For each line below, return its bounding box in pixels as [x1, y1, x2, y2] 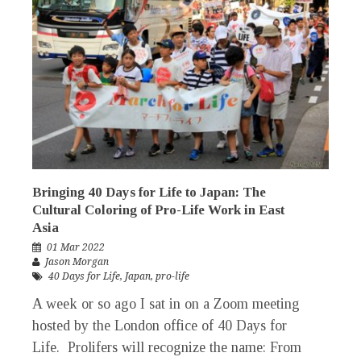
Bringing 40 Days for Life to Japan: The [32, 185, 266, 201]
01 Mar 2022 [47, 242, 105, 254]
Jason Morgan [45, 256, 109, 268]
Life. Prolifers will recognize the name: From [32, 339, 301, 356]
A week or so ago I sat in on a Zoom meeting [32, 296, 300, 313]
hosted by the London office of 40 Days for [32, 317, 287, 334]
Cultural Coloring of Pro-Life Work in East [32, 202, 284, 218]
